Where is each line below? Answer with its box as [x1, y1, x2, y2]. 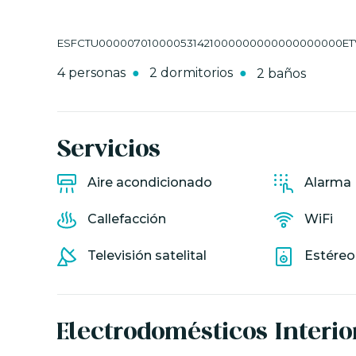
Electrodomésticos [57, 322, 268, 345]
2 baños [257, 65, 306, 81]
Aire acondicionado [87, 175, 212, 191]
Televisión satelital [87, 248, 207, 264]
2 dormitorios [149, 65, 233, 81]
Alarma [304, 175, 352, 191]
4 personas [57, 65, 126, 81]
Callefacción [87, 211, 166, 227]
